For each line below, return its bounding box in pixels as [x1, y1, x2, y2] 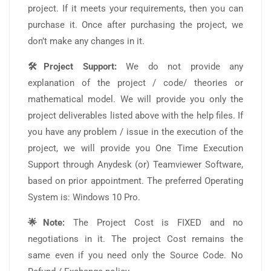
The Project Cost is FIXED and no [64, 217, 243, 228]
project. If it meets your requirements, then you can [28, 2, 243, 14]
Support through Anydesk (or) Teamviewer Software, [28, 158, 243, 170]
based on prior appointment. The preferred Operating [28, 175, 243, 186]
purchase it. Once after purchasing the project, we [28, 19, 243, 30]
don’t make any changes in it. [28, 35, 145, 47]
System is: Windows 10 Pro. [28, 191, 140, 203]
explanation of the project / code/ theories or [28, 77, 243, 88]
